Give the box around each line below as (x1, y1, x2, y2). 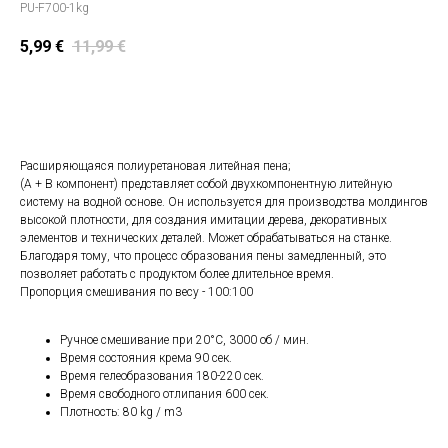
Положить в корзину (152, 94, 296, 111)
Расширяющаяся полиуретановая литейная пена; (20, 159, 291, 174)
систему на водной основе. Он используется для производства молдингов (20, 195, 428, 210)
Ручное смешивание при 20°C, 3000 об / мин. (60, 333, 309, 348)
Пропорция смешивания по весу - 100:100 (20, 285, 253, 300)
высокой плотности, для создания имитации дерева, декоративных (20, 213, 387, 228)
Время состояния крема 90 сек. (60, 351, 232, 366)
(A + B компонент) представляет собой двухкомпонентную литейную (20, 177, 392, 192)
